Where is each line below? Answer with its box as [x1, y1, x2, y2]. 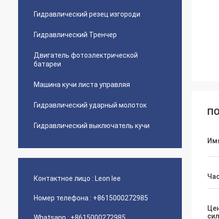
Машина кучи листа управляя [34, 81, 130, 88]
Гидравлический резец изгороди [34, 10, 140, 18]
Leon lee [95, 175, 121, 182]
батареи [34, 60, 61, 68]
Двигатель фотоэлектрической [34, 51, 138, 59]
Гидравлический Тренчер [34, 31, 117, 39]
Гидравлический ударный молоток [34, 101, 147, 109]
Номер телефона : [34, 194, 91, 202]
